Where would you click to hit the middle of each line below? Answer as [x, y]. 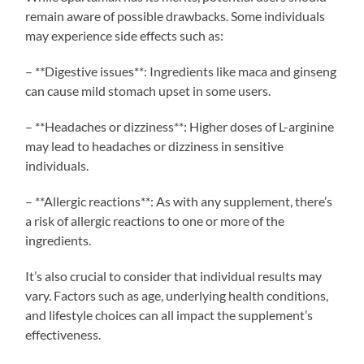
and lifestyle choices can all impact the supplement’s [169, 314]
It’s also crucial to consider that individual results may [174, 275]
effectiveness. [63, 334]
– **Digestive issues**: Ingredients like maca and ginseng [181, 71]
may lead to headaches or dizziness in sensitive [155, 145]
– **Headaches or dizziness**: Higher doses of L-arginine [180, 126]
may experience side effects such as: [125, 35]
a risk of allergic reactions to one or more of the [155, 220]
